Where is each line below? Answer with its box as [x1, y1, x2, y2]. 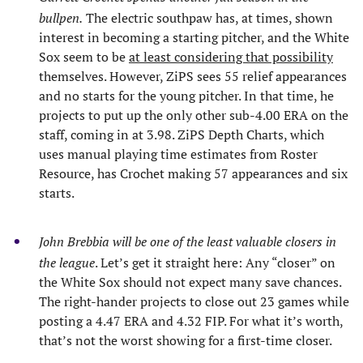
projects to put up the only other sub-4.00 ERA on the [39, 105, 348, 124]
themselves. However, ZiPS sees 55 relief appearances [39, 66, 347, 85]
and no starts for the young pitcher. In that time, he [39, 86, 334, 105]
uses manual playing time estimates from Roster [39, 144, 318, 163]
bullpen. [39, 8, 83, 27]
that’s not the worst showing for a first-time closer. [39, 331, 332, 349]
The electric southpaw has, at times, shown [83, 8, 333, 27]
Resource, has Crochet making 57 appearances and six [39, 164, 348, 182]
